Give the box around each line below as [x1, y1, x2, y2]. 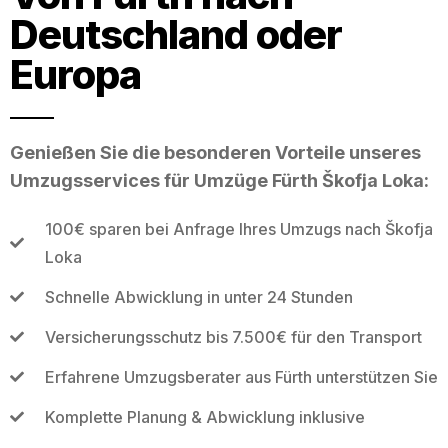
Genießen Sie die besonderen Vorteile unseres [10, 141, 421, 163]
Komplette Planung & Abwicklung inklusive [44, 406, 365, 427]
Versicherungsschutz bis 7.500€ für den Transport [44, 326, 422, 347]
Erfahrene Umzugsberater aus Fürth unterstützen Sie [44, 366, 438, 387]
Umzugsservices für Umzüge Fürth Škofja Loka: [10, 169, 429, 191]
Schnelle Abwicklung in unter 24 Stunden [44, 286, 353, 307]
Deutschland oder [10, 9, 342, 59]
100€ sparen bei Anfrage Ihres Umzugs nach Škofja [44, 218, 433, 239]
